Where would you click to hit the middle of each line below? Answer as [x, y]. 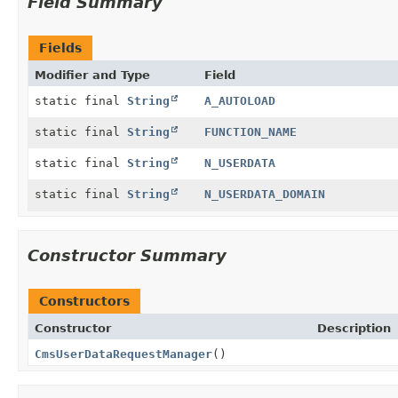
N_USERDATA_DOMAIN [264, 194]
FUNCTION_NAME [250, 131]
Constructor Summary [127, 255]
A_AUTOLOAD [239, 100]
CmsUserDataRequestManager [123, 354]
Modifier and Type [92, 75]
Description [354, 328]
